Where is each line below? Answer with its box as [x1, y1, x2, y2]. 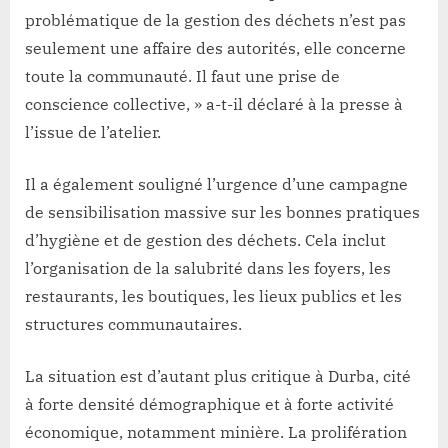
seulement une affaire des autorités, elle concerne [25, 38, 406, 59]
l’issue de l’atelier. [25, 122, 161, 143]
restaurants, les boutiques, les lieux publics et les [25, 286, 402, 307]
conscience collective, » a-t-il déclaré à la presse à [25, 94, 403, 115]
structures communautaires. [25, 314, 242, 335]
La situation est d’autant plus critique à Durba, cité [25, 366, 411, 387]
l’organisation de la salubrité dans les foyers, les [25, 258, 391, 279]
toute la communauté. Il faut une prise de [25, 66, 340, 87]
